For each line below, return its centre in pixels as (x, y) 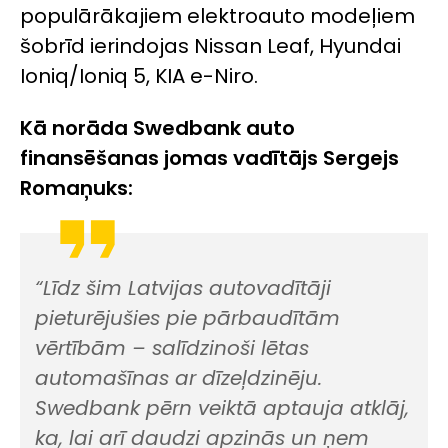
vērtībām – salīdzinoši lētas (172, 348)
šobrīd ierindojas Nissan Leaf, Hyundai (210, 46)
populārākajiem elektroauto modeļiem (217, 16)
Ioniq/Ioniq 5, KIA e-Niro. (139, 76)
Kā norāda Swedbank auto (157, 128)
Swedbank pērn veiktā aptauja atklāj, (222, 408)
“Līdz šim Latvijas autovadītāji (183, 288)
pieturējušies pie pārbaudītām (187, 318)
